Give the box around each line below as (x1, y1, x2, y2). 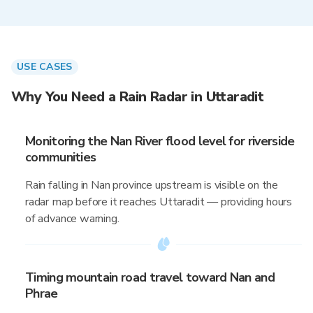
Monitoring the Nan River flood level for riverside (25, 133, 295, 150)
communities (25, 149, 96, 166)
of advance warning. (25, 211, 119, 226)
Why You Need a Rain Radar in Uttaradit (11, 87, 264, 106)
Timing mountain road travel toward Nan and (25, 269, 275, 286)
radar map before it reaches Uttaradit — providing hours (25, 194, 293, 210)
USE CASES (17, 60, 73, 73)
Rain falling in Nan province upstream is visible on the (25, 177, 279, 193)
